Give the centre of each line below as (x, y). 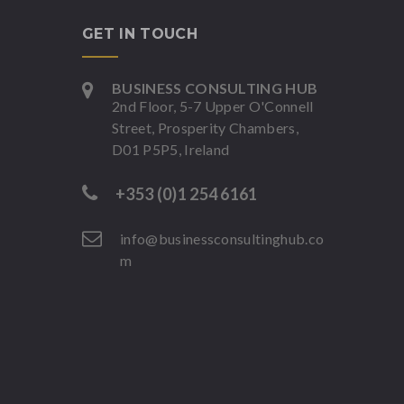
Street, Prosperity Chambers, (205, 128)
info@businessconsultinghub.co (222, 239)
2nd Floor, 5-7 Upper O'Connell (213, 106)
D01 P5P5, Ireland (171, 149)
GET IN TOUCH (140, 34)
